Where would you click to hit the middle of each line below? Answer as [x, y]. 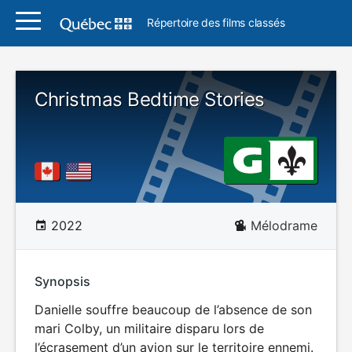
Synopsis [62, 281]
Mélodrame [284, 225]
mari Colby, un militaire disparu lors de [149, 328]
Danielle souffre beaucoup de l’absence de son [173, 310]
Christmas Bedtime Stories [150, 99]
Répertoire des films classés [216, 22]
